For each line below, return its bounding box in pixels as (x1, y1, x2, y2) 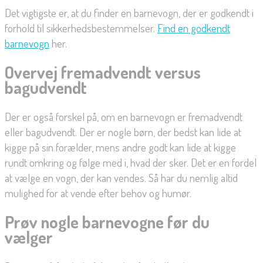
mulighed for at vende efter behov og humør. (5, 185, 191, 200)
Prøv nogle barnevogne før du (5, 211, 210, 233)
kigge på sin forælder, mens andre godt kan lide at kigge (5, 139, 236, 154)
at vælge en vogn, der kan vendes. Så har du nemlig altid (5, 170, 238, 185)
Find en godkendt (157, 20, 230, 35)
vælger (5, 227, 53, 248)
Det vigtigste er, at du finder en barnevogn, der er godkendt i (5, 5, 254, 20)
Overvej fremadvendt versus (5, 62, 201, 83)
